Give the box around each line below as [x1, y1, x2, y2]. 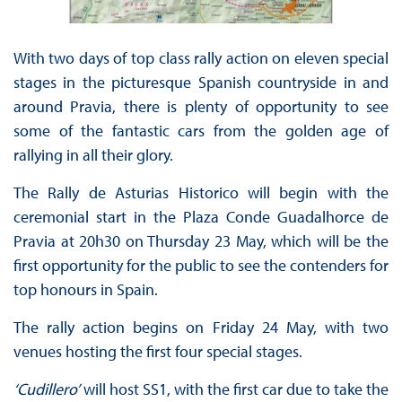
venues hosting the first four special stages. [13, 341, 302, 363]
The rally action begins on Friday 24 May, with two [13, 317, 389, 338]
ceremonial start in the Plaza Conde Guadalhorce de [13, 206, 389, 228]
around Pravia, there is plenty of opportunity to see [13, 96, 389, 118]
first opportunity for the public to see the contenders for [13, 255, 389, 276]
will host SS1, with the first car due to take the [79, 379, 389, 400]
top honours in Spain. [13, 279, 158, 301]
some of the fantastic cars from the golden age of [13, 120, 389, 142]
